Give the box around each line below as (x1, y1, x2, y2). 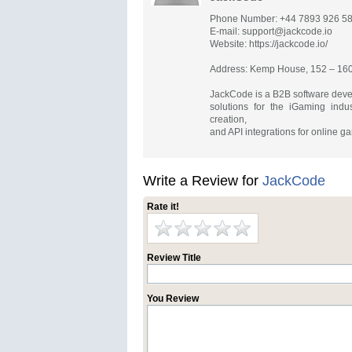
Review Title (147, 252, 201, 263)
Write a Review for (143, 173, 262, 189)
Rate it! (147, 201, 179, 212)
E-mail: (210, 26, 242, 37)
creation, (210, 114, 247, 125)
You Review (147, 293, 199, 304)
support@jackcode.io (242, 26, 332, 37)
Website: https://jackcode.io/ (210, 38, 328, 49)
